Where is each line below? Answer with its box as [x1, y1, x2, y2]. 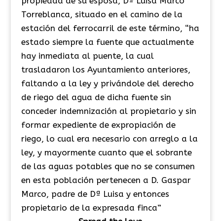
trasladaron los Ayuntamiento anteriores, [21, 64, 190, 74]
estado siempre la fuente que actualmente [21, 37, 194, 47]
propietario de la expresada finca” [21, 202, 161, 213]
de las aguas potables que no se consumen [21, 161, 195, 171]
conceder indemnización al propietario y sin [21, 106, 196, 116]
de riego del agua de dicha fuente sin [21, 92, 171, 102]
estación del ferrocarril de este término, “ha [21, 23, 199, 33]
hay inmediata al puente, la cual [21, 50, 154, 61]
